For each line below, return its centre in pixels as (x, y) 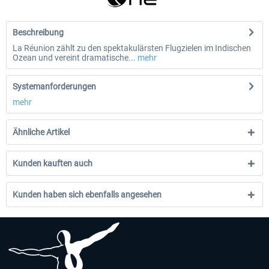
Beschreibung (38, 32)
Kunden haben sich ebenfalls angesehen (87, 195)
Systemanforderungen (54, 86)
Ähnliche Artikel (41, 132)
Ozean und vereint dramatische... (74, 58)
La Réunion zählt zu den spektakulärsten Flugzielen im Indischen (132, 48)
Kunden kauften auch (53, 163)
